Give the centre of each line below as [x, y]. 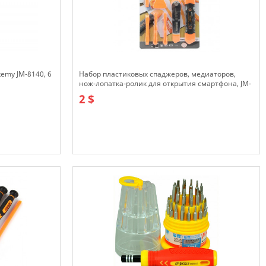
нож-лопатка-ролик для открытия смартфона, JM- [165, 83]
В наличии [99, 160]
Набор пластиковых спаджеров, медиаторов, [157, 74]
